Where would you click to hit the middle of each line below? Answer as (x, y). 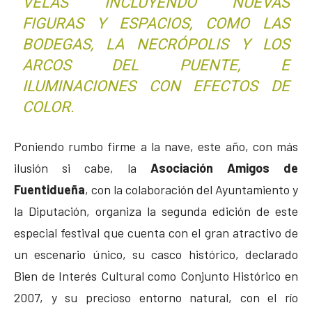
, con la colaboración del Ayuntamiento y (192, 189)
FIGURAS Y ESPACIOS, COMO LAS (156, 23)
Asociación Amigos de (224, 167)
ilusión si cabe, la (82, 167)
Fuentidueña (49, 189)
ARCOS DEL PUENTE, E (156, 65)
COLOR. (49, 107)
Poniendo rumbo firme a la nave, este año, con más (156, 146)
